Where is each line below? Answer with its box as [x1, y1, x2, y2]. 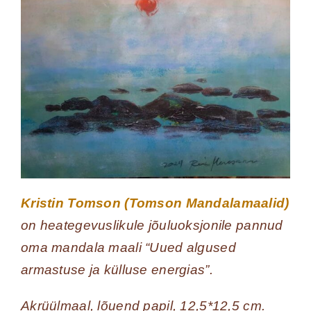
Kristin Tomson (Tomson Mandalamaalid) [20, 196, 289, 211]
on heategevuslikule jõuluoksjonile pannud [20, 218, 283, 233]
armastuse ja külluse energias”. [20, 262, 213, 278]
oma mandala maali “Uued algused [20, 240, 236, 255]
